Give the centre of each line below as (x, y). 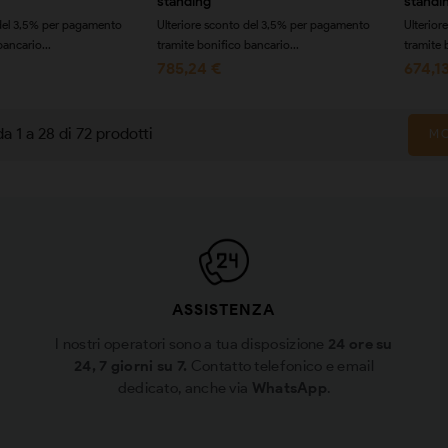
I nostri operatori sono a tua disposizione (192, 343)
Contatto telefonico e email (280, 365)
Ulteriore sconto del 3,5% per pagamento (263, 24)
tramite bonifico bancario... (227, 44)
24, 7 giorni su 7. (131, 365)
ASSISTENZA (224, 309)
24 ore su (360, 343)
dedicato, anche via (184, 387)
